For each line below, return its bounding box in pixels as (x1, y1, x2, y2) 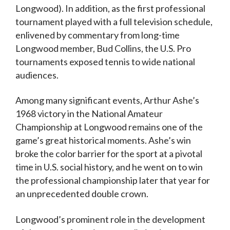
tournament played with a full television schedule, (15, 15, 213, 27)
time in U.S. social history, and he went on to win (15, 161, 203, 173)
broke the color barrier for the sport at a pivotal (15, 148, 202, 160)
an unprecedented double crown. (15, 188, 148, 200)
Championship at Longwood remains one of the (15, 121, 203, 133)
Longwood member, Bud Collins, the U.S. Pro (15, 42, 191, 54)
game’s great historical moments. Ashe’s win (15, 135, 191, 146)
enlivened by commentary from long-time (15, 29, 180, 41)
